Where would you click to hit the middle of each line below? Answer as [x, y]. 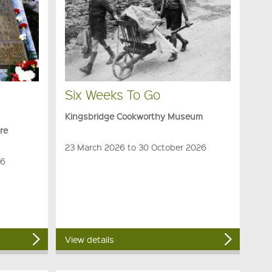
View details [89, 240]
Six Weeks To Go [112, 95]
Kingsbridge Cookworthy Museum [134, 116]
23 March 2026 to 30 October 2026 [135, 147]
